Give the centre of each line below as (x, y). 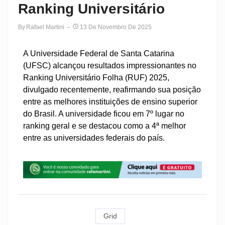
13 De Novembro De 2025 (116, 27)
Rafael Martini (45, 27)
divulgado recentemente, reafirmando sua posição (112, 89)
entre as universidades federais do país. (94, 138)
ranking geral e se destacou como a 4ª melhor (104, 126)
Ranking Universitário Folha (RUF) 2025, (96, 77)
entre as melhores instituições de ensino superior (110, 101)
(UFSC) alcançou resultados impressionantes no (110, 65)
